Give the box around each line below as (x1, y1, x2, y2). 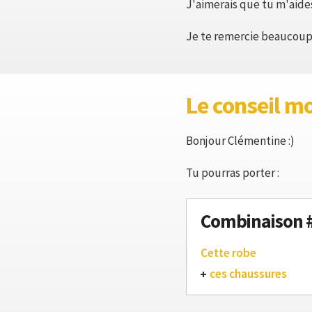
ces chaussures (210, 266, 287, 281)
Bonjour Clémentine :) (186, 133, 295, 148)
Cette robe (201, 245, 256, 260)
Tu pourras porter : (186, 165, 279, 180)
